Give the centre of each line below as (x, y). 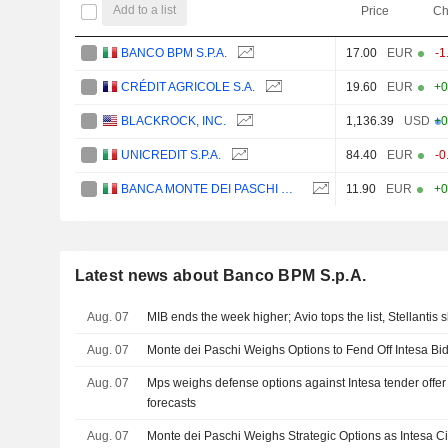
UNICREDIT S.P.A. (171, 154)
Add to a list (145, 10)
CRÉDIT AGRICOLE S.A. (188, 86)
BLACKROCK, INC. (174, 120)
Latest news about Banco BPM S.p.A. (220, 275)
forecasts (172, 402)
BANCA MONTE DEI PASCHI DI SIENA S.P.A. (287, 188)
